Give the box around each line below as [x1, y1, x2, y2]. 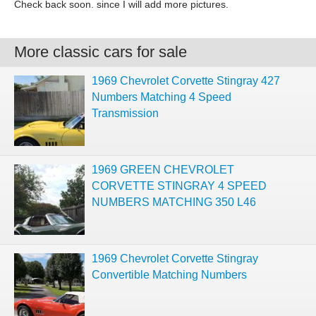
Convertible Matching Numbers [92, 269, 247, 281]
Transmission [92, 107, 159, 119]
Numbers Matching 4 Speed [92, 91, 231, 103]
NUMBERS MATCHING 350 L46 [92, 196, 256, 208]
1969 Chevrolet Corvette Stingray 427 [92, 75, 280, 87]
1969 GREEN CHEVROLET [92, 164, 234, 176]
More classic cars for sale [14, 43, 187, 61]
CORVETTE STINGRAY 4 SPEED [92, 180, 267, 192]
